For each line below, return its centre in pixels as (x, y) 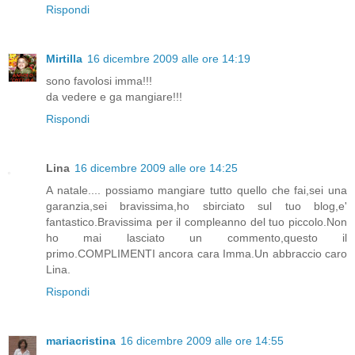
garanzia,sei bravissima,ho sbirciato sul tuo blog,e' (197, 206)
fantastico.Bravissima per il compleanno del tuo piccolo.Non (197, 221)
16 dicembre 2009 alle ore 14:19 (169, 58)
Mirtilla (64, 58)
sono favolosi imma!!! (99, 80)
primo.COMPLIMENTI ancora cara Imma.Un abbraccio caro (197, 253)
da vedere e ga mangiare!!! (114, 96)
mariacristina (81, 340)
